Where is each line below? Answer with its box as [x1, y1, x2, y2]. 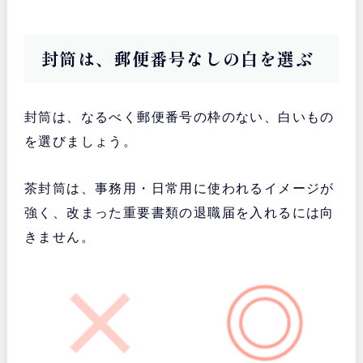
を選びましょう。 [23, 135, 138, 149]
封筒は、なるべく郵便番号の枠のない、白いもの [23, 110, 335, 125]
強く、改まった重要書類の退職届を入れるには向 [23, 206, 335, 220]
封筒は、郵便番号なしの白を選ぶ [41, 46, 314, 71]
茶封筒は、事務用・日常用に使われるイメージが [23, 181, 335, 196]
